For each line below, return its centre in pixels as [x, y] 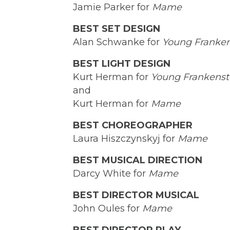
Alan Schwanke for [118, 42]
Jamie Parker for [112, 7]
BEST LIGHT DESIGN [122, 64]
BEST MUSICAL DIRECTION [138, 160]
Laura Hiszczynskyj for [125, 139]
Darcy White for [109, 174]
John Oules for [106, 209]
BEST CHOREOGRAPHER [133, 126]
